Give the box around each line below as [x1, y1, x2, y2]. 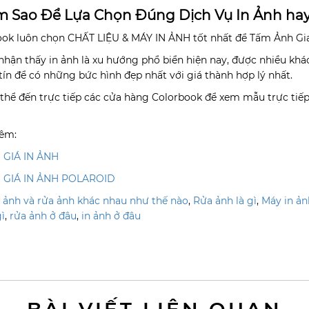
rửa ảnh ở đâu [9, 209, 77, 222]
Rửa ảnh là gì [192, 194, 257, 207]
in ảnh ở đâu [81, 209, 141, 222]
